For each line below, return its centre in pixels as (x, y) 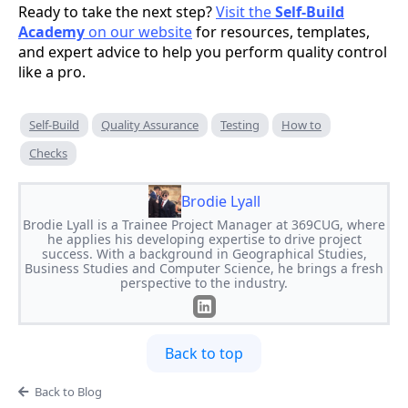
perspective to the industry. (204, 282)
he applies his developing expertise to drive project (204, 239)
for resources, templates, (281, 31)
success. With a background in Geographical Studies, (204, 253)
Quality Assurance (150, 124)
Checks (48, 153)
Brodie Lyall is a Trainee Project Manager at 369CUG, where (204, 224)
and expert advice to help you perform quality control (203, 51)
